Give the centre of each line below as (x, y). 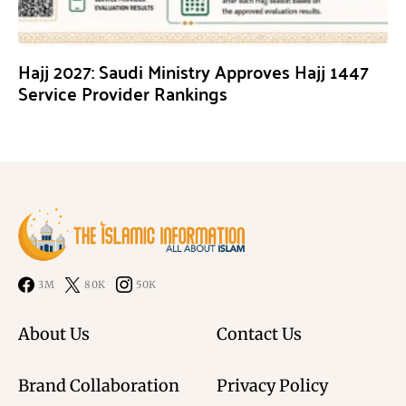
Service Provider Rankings (123, 93)
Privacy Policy (272, 386)
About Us (54, 334)
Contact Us (259, 334)
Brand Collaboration (99, 386)
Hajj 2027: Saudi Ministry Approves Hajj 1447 (193, 72)
